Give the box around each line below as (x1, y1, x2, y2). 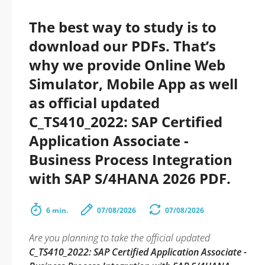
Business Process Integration (29, 150, 232, 169)
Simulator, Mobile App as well (29, 74, 238, 93)
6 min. (46, 205, 68, 215)
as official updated (29, 93, 160, 112)
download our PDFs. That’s (29, 36, 216, 56)
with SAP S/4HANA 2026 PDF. (29, 169, 231, 188)
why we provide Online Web (29, 55, 225, 75)
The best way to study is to (29, 17, 216, 37)
